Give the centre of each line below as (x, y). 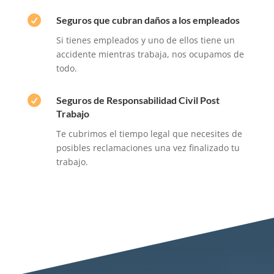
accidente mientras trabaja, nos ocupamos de (150, 54)
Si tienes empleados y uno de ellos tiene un (145, 40)
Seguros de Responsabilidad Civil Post (138, 100)
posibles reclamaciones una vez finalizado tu (148, 147)
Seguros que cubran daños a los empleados (148, 20)
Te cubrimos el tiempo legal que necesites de (149, 133)
